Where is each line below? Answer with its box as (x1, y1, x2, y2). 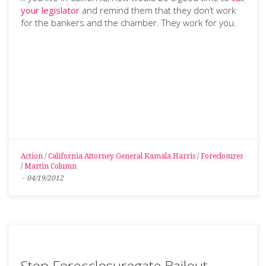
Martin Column (24, 162, 77, 170)
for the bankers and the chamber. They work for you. (21, 17, 236, 28)
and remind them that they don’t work (80, 4, 236, 16)
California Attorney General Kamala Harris (48, 152, 195, 160)
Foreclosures (201, 152, 243, 160)
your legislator (21, 4, 80, 16)
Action (21, 152, 43, 160)
